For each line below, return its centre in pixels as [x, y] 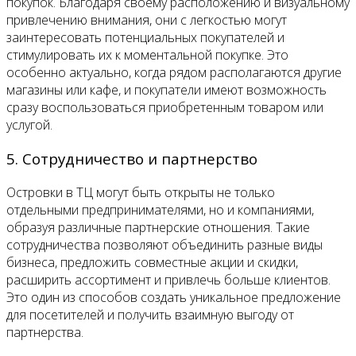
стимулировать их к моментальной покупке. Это [147, 55]
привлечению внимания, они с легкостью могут [147, 20]
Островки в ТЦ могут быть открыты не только [141, 192]
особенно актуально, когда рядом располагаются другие [174, 73]
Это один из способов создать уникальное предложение [174, 297]
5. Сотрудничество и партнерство [132, 158]
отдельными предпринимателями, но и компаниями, [160, 209]
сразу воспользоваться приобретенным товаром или [165, 108]
